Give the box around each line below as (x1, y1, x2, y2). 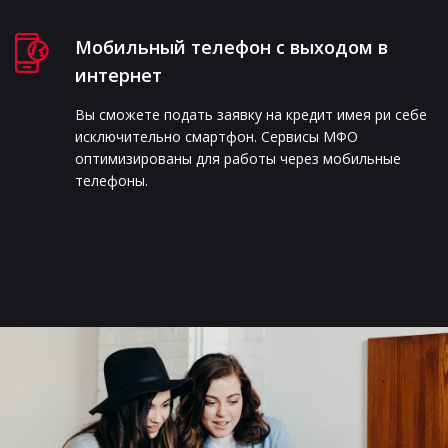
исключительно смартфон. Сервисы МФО (74, 126, 358, 146)
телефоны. (74, 170, 148, 190)
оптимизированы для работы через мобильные (74, 148, 401, 168)
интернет (74, 62, 162, 87)
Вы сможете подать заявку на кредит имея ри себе (74, 104, 427, 124)
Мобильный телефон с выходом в (74, 34, 388, 59)
